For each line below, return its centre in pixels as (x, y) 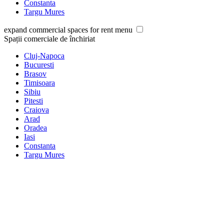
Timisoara (39, 82)
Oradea (35, 127)
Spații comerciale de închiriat (49, 38)
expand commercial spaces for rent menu (68, 29)
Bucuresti (39, 64)
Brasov (35, 73)
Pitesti (33, 100)
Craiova (36, 109)
